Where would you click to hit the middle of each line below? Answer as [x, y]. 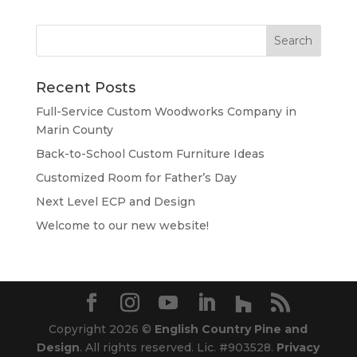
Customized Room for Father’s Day [136, 178]
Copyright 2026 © [102, 329]
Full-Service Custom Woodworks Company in [166, 112]
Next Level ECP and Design [115, 202]
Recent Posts [85, 88]
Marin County [74, 130]
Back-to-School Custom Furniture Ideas [150, 154]
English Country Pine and [231, 329]
